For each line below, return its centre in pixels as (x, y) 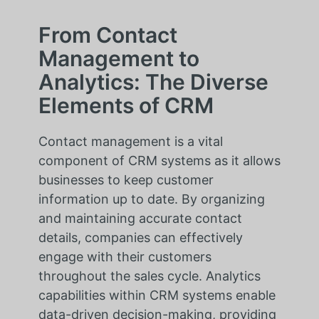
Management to (119, 59)
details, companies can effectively (140, 238)
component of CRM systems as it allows (159, 161)
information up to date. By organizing (151, 199)
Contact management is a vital (130, 142)
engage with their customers (125, 257)
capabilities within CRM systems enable (157, 296)
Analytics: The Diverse (153, 82)
